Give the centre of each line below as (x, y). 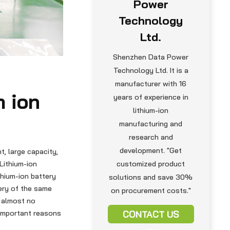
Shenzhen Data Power (151, 57)
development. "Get (151, 150)
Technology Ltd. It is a (151, 70)
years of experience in (151, 97)
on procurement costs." (151, 190)
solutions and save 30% (151, 177)
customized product (151, 164)
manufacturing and (151, 124)
